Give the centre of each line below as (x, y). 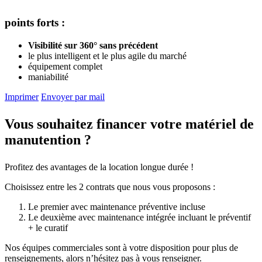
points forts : (35, 22)
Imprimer (22, 96)
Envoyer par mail (73, 96)
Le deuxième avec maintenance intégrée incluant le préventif (139, 217)
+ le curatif (48, 227)
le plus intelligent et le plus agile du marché (107, 56)
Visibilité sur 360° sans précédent (93, 45)
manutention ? (48, 139)
